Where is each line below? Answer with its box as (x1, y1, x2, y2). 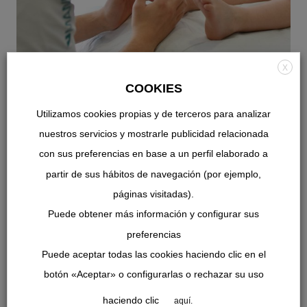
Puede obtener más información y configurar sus (48, 208, 259, 220)
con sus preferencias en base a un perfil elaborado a (39, 148, 268, 160)
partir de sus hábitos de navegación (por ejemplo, (46, 168, 261, 180)
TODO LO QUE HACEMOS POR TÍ (16, 215, 184, 228)
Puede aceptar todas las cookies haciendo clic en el (41, 248, 266, 260)
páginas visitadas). (113, 188, 194, 199)
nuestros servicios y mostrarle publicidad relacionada (38, 128, 269, 140)
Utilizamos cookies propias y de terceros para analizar (36, 108, 271, 119)
